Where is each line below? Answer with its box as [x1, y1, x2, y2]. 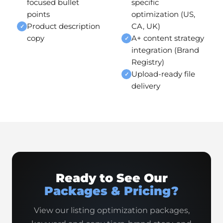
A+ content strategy [131, 33, 204, 43]
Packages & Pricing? [44, 184, 179, 198]
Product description [27, 21, 100, 31]
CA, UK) [131, 21, 160, 31]
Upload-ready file [131, 69, 195, 79]
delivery [131, 81, 160, 91]
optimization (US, [131, 9, 195, 19]
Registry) [131, 57, 164, 67]
